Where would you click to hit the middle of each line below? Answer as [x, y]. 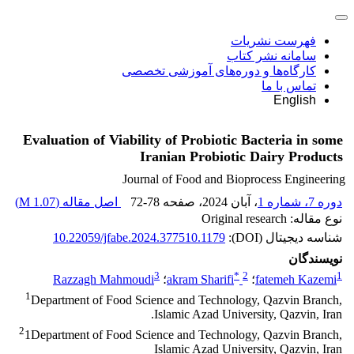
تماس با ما [289, 86]
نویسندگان [315, 259]
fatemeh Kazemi [296, 280]
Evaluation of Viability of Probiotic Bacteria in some [183, 140]
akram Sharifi [200, 280]
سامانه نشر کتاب [271, 56]
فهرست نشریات [273, 41]
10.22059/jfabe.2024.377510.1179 [139, 237]
